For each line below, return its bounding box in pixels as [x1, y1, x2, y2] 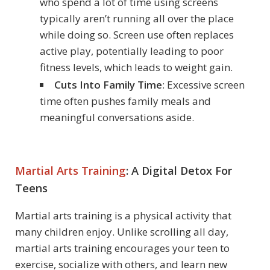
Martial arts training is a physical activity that [15, 208, 231, 222]
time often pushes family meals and [39, 93, 211, 108]
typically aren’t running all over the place [39, 11, 234, 25]
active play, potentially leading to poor [39, 43, 224, 58]
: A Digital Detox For [126, 163, 232, 178]
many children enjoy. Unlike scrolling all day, [15, 224, 228, 239]
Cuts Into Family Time [54, 77, 162, 92]
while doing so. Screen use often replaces [39, 27, 234, 42]
